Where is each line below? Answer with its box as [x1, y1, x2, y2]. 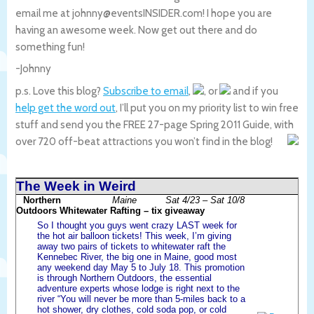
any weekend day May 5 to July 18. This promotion [37, 261, 245, 273]
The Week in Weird [16, 178, 136, 193]
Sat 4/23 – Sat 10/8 [165, 194, 245, 205]
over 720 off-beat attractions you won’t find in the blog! [15, 135, 273, 148]
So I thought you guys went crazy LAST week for [37, 219, 237, 231]
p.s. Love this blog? [15, 84, 103, 97]
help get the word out [15, 101, 116, 114]
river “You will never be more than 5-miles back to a [37, 293, 245, 304]
